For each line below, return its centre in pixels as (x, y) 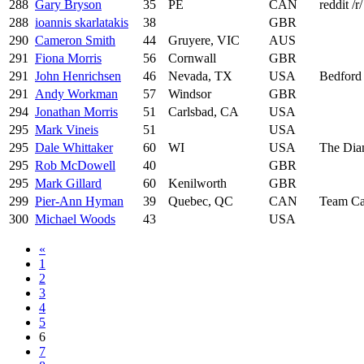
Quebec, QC (201, 201)
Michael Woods (75, 219)
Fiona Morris (68, 58)
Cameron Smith (75, 40)
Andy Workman (76, 93)
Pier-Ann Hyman (79, 201)
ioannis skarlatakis (82, 22)
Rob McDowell (75, 165)
